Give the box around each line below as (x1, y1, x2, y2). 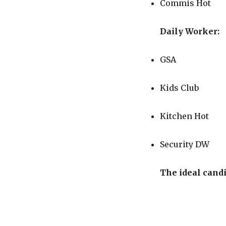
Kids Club (159, 83, 199, 93)
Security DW (159, 139, 209, 149)
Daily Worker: (159, 26, 219, 36)
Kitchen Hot (159, 111, 209, 121)
